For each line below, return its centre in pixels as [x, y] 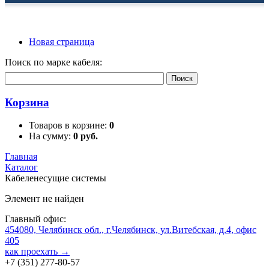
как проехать [32, 252]
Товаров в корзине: [69, 125]
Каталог [21, 168]
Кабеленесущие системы [56, 178]
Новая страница [62, 42]
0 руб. [86, 136]
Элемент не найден [44, 199]
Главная [21, 157]
